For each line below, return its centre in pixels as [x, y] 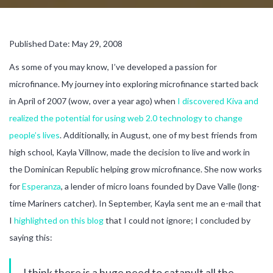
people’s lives [34, 135]
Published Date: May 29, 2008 [66, 43]
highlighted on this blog [59, 220]
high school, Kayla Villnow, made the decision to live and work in [129, 152]
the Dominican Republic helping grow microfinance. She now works [136, 169]
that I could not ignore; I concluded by [177, 220]
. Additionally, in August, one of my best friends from [158, 135]
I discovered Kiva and [218, 101]
